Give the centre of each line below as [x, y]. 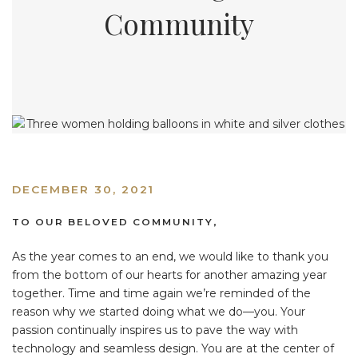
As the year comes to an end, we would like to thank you [170, 256]
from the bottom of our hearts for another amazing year [169, 274]
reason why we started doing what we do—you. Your [159, 311]
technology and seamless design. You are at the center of [173, 348]
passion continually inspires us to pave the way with [155, 330]
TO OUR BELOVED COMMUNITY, [117, 222]
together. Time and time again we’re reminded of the [161, 293]
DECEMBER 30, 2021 [84, 189]
